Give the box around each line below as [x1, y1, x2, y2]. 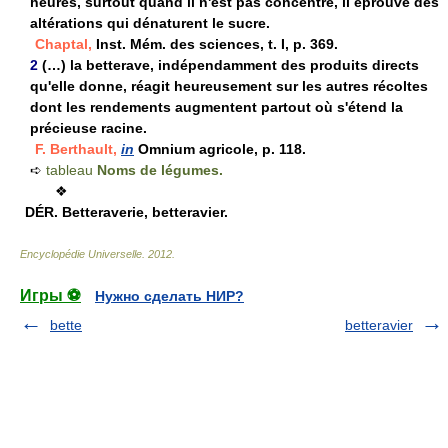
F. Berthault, [35, 141, 117, 157]
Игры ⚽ [20, 287, 81, 304]
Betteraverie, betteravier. [58, 204, 228, 220]
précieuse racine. [30, 120, 147, 136]
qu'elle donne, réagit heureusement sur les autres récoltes [30, 78, 428, 94]
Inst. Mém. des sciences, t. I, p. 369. [92, 36, 338, 52]
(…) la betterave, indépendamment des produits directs [42, 57, 419, 73]
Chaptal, [35, 36, 92, 52]
